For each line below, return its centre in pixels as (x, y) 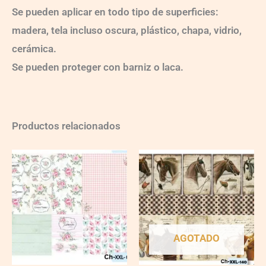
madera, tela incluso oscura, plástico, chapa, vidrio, (127, 30)
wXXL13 (27, 167)
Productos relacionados (66, 126)
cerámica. (34, 48)
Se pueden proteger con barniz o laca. (98, 67)
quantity (27, 178)
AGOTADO (197, 238)
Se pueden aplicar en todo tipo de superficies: (115, 12)
